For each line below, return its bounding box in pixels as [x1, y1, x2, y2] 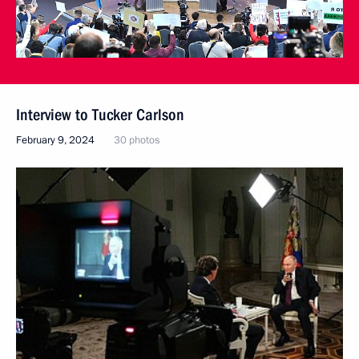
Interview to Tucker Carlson [16, 105, 184, 124]
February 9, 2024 [16, 133, 95, 147]
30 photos [114, 133, 159, 147]
